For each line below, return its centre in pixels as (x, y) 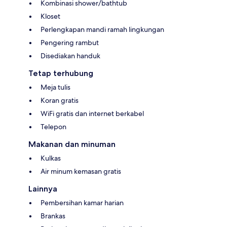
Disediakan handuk (70, 56)
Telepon (53, 127)
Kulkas (51, 158)
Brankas (53, 216)
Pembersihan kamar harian (82, 203)
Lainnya (43, 189)
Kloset (50, 16)
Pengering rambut (70, 43)
